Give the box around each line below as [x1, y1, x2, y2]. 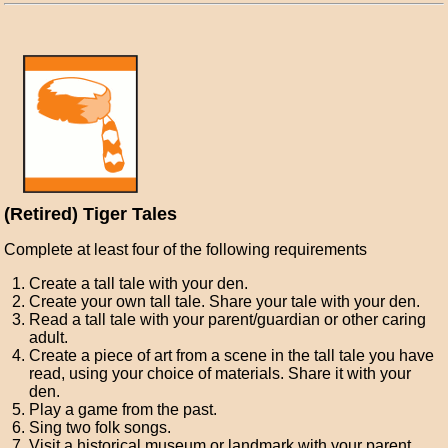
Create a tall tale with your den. [29, 275, 249, 292]
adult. [29, 329, 69, 346]
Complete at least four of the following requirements [4, 241, 368, 258]
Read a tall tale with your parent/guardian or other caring [29, 311, 427, 328]
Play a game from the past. [29, 401, 218, 418]
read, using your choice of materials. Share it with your [29, 365, 412, 382]
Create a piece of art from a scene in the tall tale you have [29, 347, 435, 364]
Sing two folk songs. [29, 419, 172, 436]
